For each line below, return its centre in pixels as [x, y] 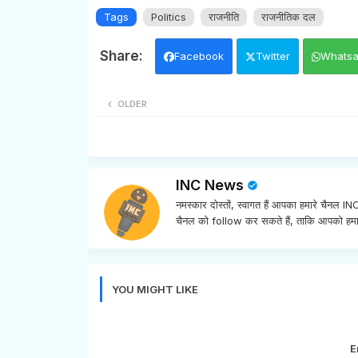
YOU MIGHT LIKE [155, 289]
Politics [168, 16]
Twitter [272, 56]
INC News [209, 185]
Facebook [199, 56]
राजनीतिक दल [288, 16]
